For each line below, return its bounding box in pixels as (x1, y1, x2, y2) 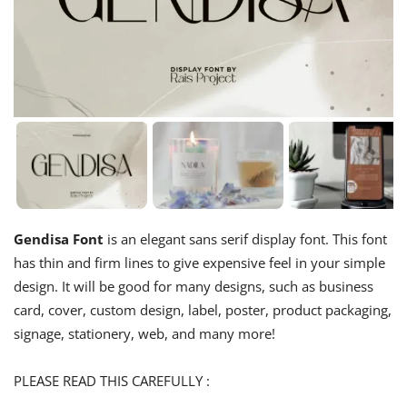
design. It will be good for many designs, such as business (14, 277, 373, 296)
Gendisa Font (14, 230, 104, 249)
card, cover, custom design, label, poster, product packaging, (14, 301, 392, 320)
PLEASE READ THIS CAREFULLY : (14, 372, 210, 391)
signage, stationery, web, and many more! (14, 324, 275, 343)
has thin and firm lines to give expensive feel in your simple (14, 253, 385, 273)
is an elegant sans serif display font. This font (104, 230, 387, 249)
